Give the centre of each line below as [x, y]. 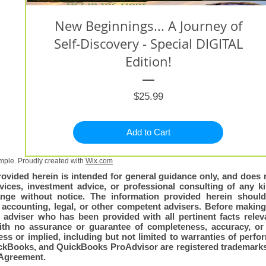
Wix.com [99, 161]
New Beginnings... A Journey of [148, 26]
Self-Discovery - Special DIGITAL [148, 44]
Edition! [148, 61]
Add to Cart [148, 132]
